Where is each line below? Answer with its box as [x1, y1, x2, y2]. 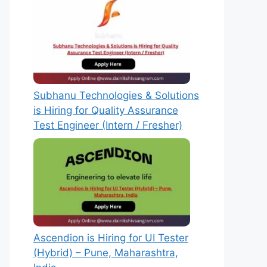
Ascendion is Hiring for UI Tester [33, 231, 188, 244]
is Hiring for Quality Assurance [33, 104, 178, 117]
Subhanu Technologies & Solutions [33, 89, 199, 102]
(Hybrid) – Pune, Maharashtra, [33, 246, 178, 259]
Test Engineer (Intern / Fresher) [33, 119, 182, 132]
